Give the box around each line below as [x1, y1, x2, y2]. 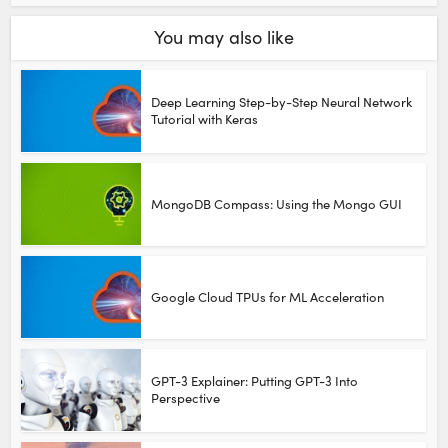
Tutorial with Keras [151, 109, 259, 128]
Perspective [151, 388, 221, 407]
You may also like [154, 24, 294, 49]
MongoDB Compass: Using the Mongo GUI [151, 194, 403, 213]
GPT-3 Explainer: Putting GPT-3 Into [151, 371, 359, 390]
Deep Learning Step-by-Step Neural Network [151, 92, 413, 111]
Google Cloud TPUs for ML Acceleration [151, 287, 385, 306]
